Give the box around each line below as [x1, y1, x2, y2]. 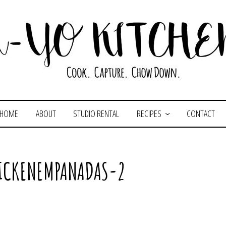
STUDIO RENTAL [73, 107, 120, 120]
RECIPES [136, 107, 161, 120]
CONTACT [186, 107, 215, 120]
